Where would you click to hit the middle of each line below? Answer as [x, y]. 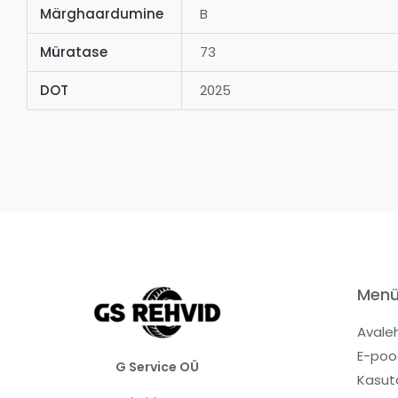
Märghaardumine [101, 13]
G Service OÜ [158, 366]
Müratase [73, 52]
